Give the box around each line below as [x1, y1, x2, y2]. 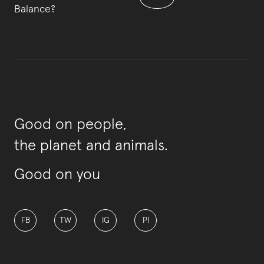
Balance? [14, 4, 55, 15]
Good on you [14, 167, 100, 183]
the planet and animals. [14, 138, 168, 154]
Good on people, [14, 117, 127, 133]
